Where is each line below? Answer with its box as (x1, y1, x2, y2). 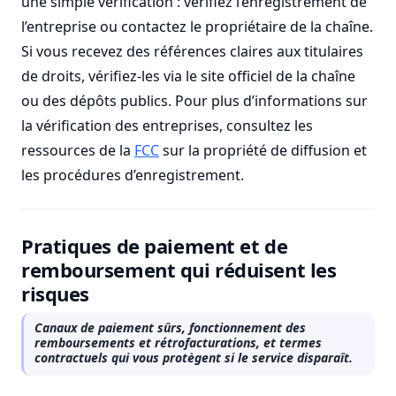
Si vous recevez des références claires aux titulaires (21, 42, 363, 61)
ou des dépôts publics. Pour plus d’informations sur (21, 91, 368, 110)
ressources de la (21, 141, 134, 160)
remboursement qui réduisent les (21, 256, 337, 283)
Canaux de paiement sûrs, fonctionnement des (34, 319, 306, 336)
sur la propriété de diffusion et (159, 141, 367, 160)
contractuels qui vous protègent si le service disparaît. (34, 349, 353, 366)
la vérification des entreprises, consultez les (21, 116, 313, 135)
